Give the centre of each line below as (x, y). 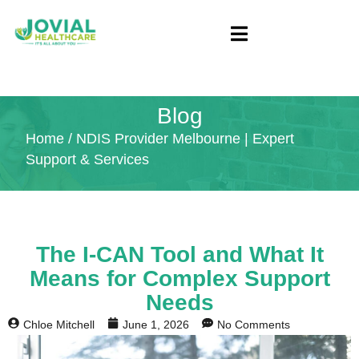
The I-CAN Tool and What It (179, 254)
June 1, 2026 (156, 324)
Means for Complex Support (179, 278)
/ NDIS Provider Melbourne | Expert (179, 138)
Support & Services (88, 159)
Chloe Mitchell (59, 324)
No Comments (254, 324)
